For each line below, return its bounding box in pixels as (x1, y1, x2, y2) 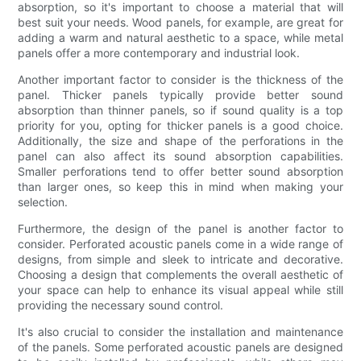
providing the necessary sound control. (18, 297, 224, 312)
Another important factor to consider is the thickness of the (18, 72, 343, 86)
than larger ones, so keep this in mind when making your (18, 179, 343, 193)
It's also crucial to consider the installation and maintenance (18, 324, 343, 338)
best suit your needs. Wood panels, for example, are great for (18, 15, 343, 29)
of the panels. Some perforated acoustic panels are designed (18, 339, 343, 354)
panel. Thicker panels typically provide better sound (18, 87, 343, 102)
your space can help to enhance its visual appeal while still (18, 282, 343, 297)
